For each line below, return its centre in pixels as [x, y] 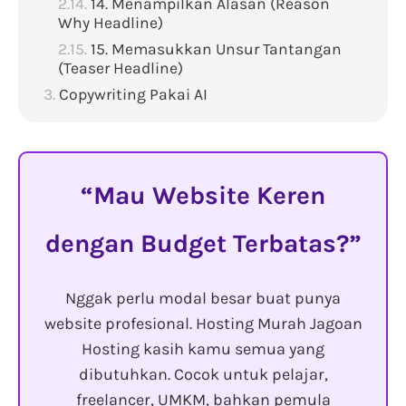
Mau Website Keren [209, 196]
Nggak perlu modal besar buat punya [203, 299]
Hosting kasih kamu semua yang [203, 349]
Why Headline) [112, 23]
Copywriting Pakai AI [133, 95]
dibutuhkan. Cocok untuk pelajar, [203, 375]
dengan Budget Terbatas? [197, 244]
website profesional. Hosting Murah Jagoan [203, 324]
